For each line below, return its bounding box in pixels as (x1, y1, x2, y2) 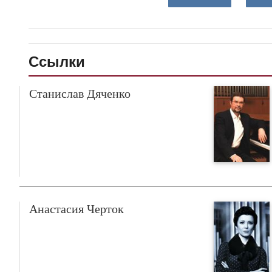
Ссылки (29, 53, 85, 70)
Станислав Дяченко (29, 86, 131, 100)
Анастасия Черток (29, 202, 124, 216)
